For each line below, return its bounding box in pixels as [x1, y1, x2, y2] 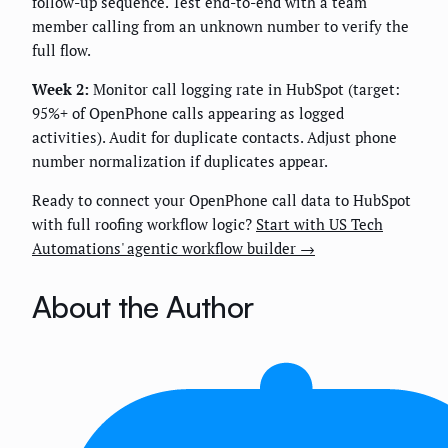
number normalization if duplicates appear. [32, 150, 328, 171]
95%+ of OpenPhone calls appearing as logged [32, 102, 344, 123]
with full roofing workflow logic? [32, 213, 256, 234]
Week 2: [32, 78, 89, 99]
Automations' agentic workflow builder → [32, 237, 315, 258]
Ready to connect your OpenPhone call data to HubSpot [32, 189, 411, 210]
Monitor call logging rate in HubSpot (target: [89, 78, 400, 99]
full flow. [32, 39, 91, 60]
